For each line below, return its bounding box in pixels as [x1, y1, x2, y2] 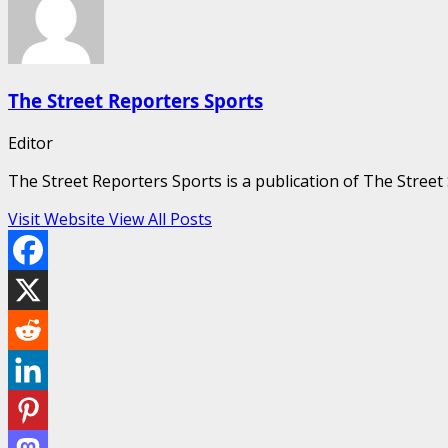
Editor [8, 131, 53, 154]
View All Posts [109, 207, 212, 230]
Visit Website [8, 207, 109, 230]
